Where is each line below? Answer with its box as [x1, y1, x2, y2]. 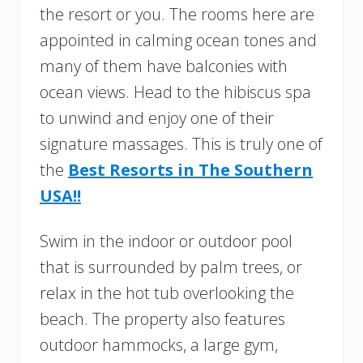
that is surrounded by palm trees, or [40, 255, 302, 278]
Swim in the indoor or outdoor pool [40, 229, 293, 252]
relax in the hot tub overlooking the [40, 281, 294, 304]
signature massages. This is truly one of [40, 132, 322, 155]
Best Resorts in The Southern [68, 158, 313, 181]
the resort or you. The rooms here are [40, 2, 314, 25]
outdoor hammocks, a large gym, [40, 333, 278, 356]
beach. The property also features [40, 307, 285, 330]
